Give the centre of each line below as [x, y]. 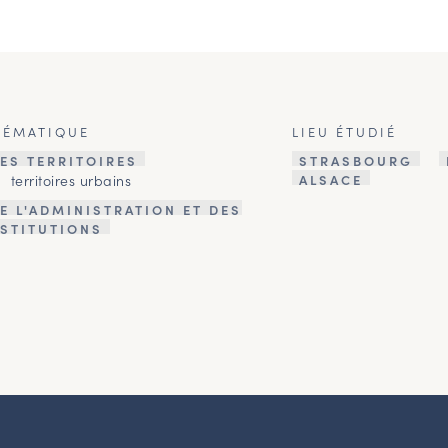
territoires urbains [71, 179]
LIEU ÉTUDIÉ [345, 131]
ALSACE [331, 179]
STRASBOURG [356, 160]
